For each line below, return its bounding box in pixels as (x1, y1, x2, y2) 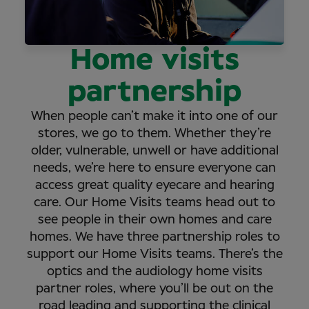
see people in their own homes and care (37, 213, 272, 226)
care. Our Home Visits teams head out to (34, 196, 275, 209)
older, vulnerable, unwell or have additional (30, 144, 279, 157)
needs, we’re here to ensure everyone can (33, 161, 276, 175)
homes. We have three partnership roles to (29, 230, 280, 243)
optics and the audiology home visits (46, 265, 263, 278)
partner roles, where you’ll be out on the (36, 282, 273, 295)
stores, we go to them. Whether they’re (38, 127, 271, 140)
